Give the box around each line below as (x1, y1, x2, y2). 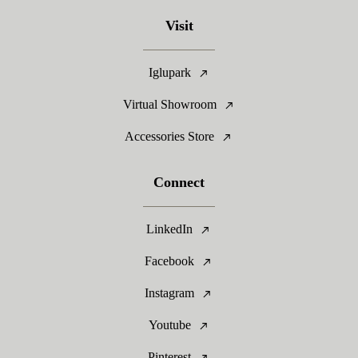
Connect (153, 174, 205, 190)
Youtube (148, 318, 191, 332)
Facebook (145, 254, 194, 268)
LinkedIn (146, 222, 193, 236)
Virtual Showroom (122, 97, 217, 111)
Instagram (145, 286, 194, 300)
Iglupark (148, 66, 191, 79)
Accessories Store (125, 129, 214, 143)
